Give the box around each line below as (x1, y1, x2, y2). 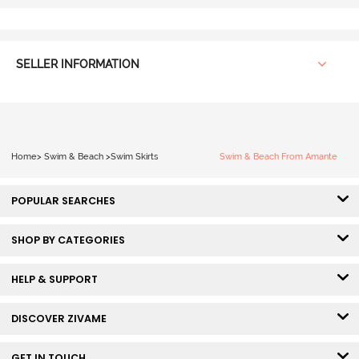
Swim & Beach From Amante (220, 151, 337, 162)
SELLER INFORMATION (15, 58, 139, 71)
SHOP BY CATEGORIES (10, 233, 132, 248)
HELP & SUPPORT (10, 272, 105, 287)
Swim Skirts (110, 151, 158, 162)
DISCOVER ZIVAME (10, 312, 114, 326)
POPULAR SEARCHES (10, 194, 123, 208)
